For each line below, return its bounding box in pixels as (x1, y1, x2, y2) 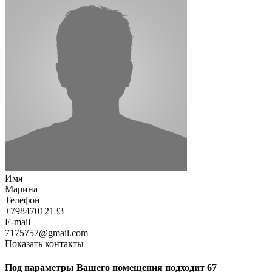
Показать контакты (5, 238, 84, 249)
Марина (5, 183, 38, 194)
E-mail (5, 216, 30, 227)
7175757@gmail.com (5, 227, 88, 238)
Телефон (5, 194, 40, 205)
